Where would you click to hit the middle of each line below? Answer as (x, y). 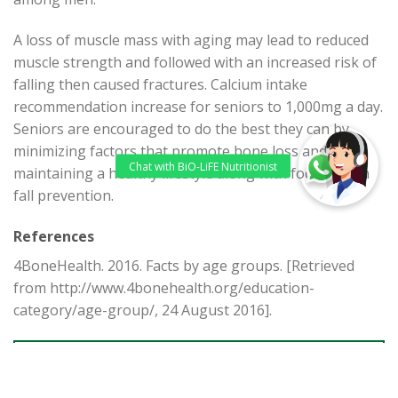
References (54, 236)
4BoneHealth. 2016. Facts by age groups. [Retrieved (184, 265)
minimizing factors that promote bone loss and (170, 151)
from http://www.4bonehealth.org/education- (164, 287)
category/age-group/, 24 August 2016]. (143, 310)
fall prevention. (64, 196)
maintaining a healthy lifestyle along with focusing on (191, 174)
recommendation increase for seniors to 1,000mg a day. (198, 107)
